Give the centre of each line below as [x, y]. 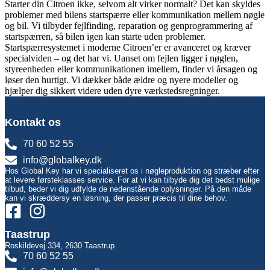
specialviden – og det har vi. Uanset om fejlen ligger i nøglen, [121, 58]
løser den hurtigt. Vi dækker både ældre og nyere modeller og [121, 80]
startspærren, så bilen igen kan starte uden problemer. [105, 37]
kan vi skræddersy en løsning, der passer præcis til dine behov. [116, 198]
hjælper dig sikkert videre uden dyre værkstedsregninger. [112, 91]
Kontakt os [33, 123]
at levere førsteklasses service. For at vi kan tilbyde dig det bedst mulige [132, 180]
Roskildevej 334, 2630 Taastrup [60, 246]
